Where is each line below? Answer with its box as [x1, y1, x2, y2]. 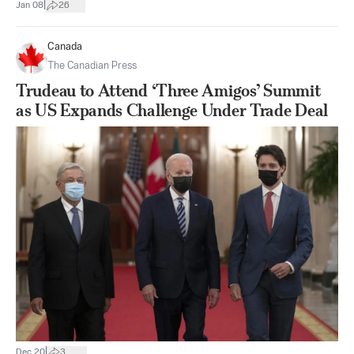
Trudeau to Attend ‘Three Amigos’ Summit [16, 81, 321, 100]
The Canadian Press [47, 61, 137, 71]
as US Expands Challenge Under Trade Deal [16, 100, 329, 120]
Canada [47, 42, 82, 52]
